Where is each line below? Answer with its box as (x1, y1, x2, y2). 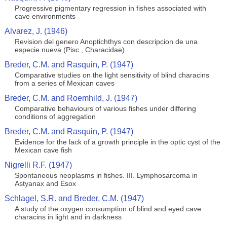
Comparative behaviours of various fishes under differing (14, 104, 196, 112)
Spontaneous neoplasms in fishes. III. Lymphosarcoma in (14, 171, 198, 179)
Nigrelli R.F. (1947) (4, 161, 72, 169)
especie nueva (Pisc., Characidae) (14, 46, 125, 54)
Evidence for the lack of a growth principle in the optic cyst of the (14, 138, 220, 146)
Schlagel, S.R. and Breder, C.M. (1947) (4, 194, 144, 203)
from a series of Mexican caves (14, 79, 115, 87)
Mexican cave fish (14, 146, 72, 154)
